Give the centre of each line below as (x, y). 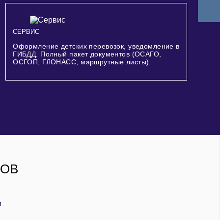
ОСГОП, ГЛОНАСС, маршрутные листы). (82, 62)
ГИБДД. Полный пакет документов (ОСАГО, (87, 54)
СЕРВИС (26, 31)
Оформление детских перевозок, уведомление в (96, 46)
